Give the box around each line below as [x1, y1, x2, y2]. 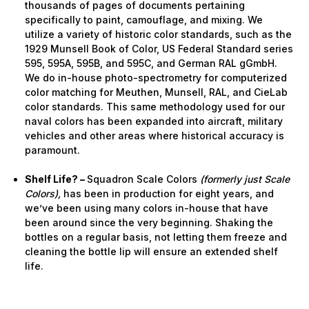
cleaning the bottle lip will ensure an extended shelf [25, 245, 279, 257]
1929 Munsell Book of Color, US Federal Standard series [25, 42, 294, 54]
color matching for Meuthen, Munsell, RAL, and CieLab [25, 86, 288, 98]
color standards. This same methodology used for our [25, 100, 286, 112]
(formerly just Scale [200, 172, 290, 185]
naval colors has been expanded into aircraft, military [25, 114, 283, 127]
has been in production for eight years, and [63, 187, 275, 199]
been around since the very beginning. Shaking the [25, 216, 274, 228]
